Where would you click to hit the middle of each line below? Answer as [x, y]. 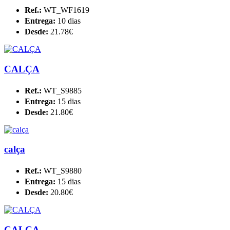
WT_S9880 [63, 171]
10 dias [69, 21]
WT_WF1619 [66, 10]
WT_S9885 [63, 90]
